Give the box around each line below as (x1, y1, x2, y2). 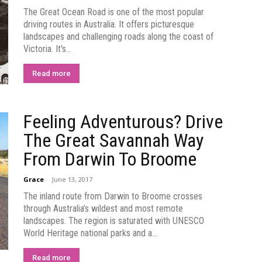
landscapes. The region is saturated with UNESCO (23, 215, 204, 226)
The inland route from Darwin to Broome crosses (23, 191, 202, 202)
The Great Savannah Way (23, 129, 204, 151)
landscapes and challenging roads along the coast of (23, 31, 213, 42)
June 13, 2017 (52, 175, 92, 184)
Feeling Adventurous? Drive (23, 111, 223, 133)
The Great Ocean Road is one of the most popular (23, 6, 204, 18)
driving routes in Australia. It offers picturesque (23, 19, 194, 30)
